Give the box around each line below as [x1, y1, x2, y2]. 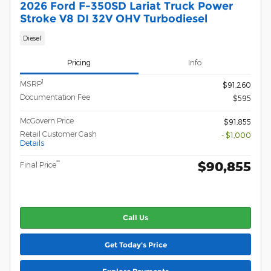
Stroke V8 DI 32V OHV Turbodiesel [20, 12, 207, 25]
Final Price [20, 160, 56, 169]
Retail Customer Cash [20, 129, 97, 138]
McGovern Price [20, 116, 74, 125]
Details [20, 138, 44, 147]
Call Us [123, 213, 148, 223]
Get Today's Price [104, 240, 167, 249]
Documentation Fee [20, 92, 90, 101]
